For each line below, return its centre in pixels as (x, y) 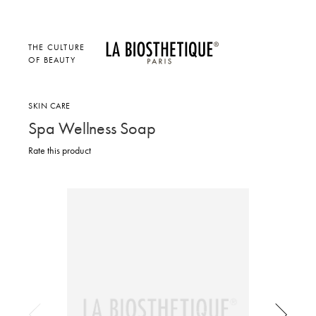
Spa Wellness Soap (92, 128)
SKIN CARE (49, 105)
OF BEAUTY (52, 60)
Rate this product (60, 150)
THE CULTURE (57, 47)
